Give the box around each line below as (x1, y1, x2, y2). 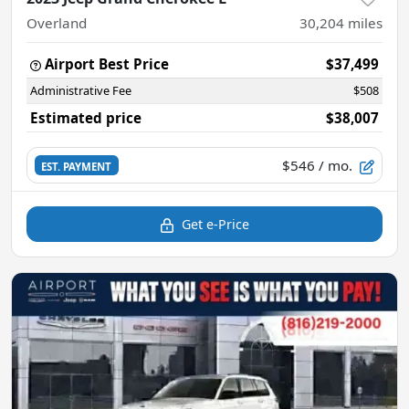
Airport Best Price (45, 55, 169, 73)
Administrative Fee (30, 82, 131, 99)
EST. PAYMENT (41, 159, 112, 173)
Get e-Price (182, 215, 249, 233)
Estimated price (30, 109, 142, 127)
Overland (26, 14, 87, 32)
